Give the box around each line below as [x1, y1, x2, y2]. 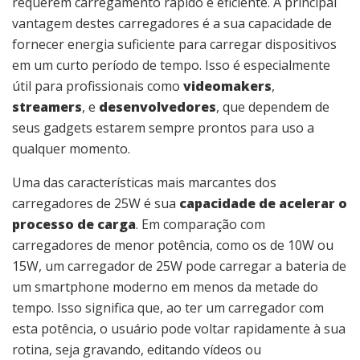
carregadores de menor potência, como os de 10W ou [12, 235, 333, 254]
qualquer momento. [12, 139, 130, 157]
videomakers [183, 76, 272, 95]
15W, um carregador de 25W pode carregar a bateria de [12, 256, 346, 275]
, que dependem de [216, 97, 329, 116]
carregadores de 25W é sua [12, 194, 179, 212]
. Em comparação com [136, 215, 265, 233]
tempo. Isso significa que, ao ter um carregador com [12, 298, 324, 317]
